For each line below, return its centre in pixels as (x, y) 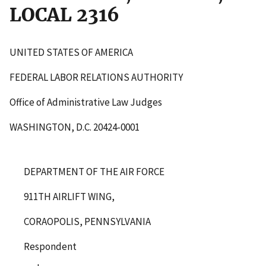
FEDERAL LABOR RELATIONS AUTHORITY (96, 77)
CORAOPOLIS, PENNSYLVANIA (87, 221)
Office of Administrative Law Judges (86, 102)
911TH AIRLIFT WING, (69, 196)
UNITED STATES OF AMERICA (71, 52)
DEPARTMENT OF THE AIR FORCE (94, 171)
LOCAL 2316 (64, 15)
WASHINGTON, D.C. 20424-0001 (75, 127)
